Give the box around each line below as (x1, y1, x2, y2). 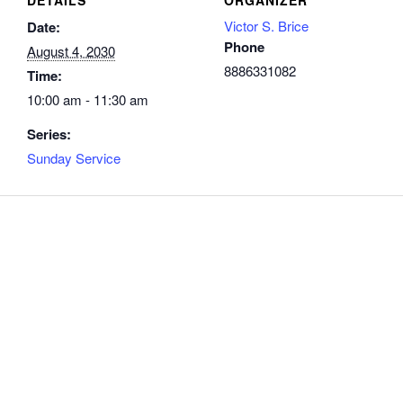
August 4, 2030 (27, 40, 115, 60)
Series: (27, 123, 71, 144)
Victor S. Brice (224, 15, 309, 35)
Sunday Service (27, 148, 121, 167)
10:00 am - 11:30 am (27, 89, 148, 109)
